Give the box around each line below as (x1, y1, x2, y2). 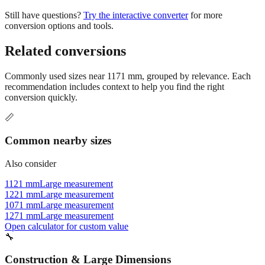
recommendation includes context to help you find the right (5, 61, 224, 72)
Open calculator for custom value (5, 200, 128, 211)
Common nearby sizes (5, 113, 111, 126)
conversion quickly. (5, 72, 77, 82)
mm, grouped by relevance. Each (125, 50, 251, 61)
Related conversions (5, 22, 126, 38)
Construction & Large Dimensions (5, 232, 171, 245)
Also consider (5, 137, 56, 148)
